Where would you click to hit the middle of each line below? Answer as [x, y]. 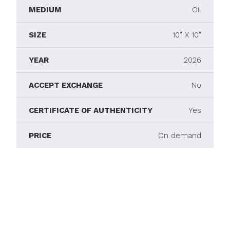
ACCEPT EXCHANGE [66, 85]
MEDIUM [45, 10]
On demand [180, 136]
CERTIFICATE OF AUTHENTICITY [91, 111]
